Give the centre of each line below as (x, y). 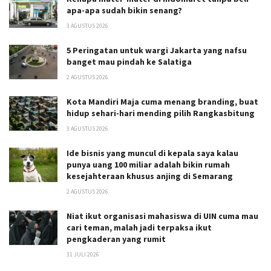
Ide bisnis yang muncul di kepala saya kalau (152, 153)
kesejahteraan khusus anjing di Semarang (150, 176)
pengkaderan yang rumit (116, 239)
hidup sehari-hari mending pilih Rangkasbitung (161, 113)
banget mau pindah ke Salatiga (129, 61)
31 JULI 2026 (83, 254)
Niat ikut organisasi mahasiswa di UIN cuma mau (162, 216)
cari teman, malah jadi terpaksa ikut (139, 227)
